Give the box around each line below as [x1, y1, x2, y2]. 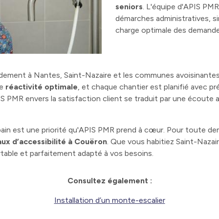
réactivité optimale [5, 82, 78, 92]
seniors [115, 1, 143, 11]
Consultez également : [67, 176, 152, 186]
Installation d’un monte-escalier [54, 196, 165, 205]
